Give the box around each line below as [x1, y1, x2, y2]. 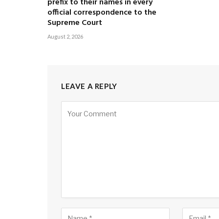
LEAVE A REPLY [61, 82, 117, 91]
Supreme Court [47, 17, 102, 30]
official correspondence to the [47, 6, 156, 20]
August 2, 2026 [47, 33, 83, 40]
